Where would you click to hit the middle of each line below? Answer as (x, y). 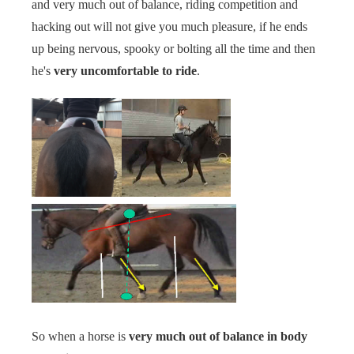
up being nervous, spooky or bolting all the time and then (173, 48)
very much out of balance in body (218, 337)
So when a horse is (80, 337)
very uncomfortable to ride (125, 70)
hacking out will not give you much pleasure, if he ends (169, 26)
